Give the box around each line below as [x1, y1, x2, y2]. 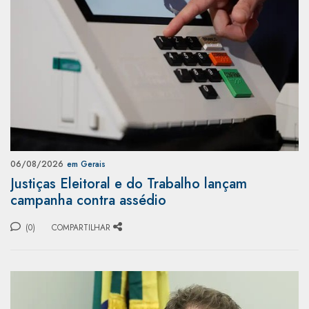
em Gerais [67, 157, 106, 170]
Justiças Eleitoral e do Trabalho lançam [10, 173, 247, 194]
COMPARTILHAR [52, 221, 110, 234]
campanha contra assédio [10, 190, 166, 210]
